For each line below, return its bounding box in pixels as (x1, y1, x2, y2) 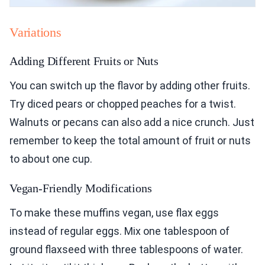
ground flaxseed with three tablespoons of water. (9, 243, 243, 256)
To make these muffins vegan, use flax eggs (9, 206, 219, 219)
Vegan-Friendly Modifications (9, 182, 152, 195)
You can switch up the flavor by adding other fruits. (9, 79, 250, 92)
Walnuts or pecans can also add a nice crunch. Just (9, 116, 254, 129)
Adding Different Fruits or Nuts (9, 54, 159, 68)
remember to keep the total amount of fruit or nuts (9, 134, 251, 147)
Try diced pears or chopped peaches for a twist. (9, 98, 236, 111)
